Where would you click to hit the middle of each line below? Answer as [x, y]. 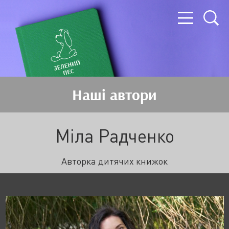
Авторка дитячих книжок [114, 161]
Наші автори [114, 94]
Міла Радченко [114, 136]
